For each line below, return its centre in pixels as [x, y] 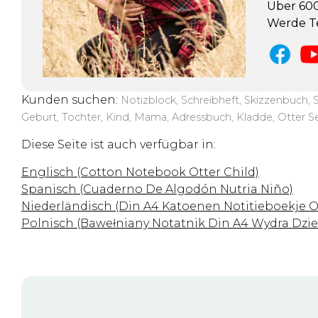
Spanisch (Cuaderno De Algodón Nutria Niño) [157, 189]
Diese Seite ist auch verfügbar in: [119, 144]
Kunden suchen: [71, 99]
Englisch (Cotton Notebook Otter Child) [140, 172]
